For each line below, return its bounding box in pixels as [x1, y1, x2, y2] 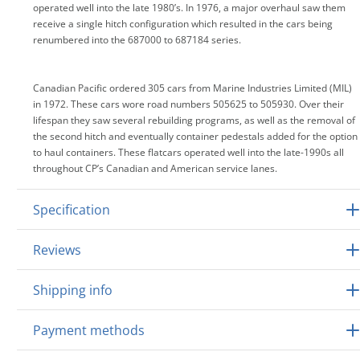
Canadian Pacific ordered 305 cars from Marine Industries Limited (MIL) [33, 80, 352, 95]
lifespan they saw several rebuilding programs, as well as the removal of [33, 112, 355, 127]
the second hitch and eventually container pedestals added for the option [33, 129, 358, 143]
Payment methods [33, 321, 145, 339]
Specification [33, 200, 110, 219]
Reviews [33, 240, 81, 259]
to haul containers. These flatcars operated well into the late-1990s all [33, 145, 344, 159]
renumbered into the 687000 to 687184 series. [33, 32, 241, 47]
